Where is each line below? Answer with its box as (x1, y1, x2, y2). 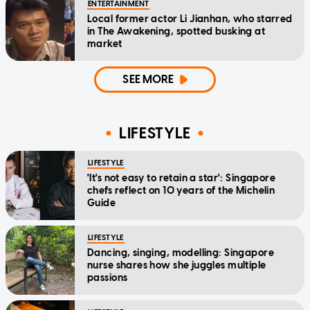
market (87, 38, 122, 51)
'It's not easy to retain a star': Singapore (87, 172, 276, 185)
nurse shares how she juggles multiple (87, 259, 266, 272)
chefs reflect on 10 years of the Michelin (87, 185, 275, 197)
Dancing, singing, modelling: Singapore (87, 247, 274, 259)
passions (87, 272, 128, 284)
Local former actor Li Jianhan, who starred (87, 13, 293, 26)
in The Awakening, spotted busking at (87, 26, 266, 38)
